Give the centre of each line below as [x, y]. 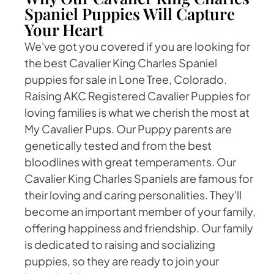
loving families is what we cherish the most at [137, 112]
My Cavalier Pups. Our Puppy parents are [128, 128]
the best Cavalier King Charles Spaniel [121, 62]
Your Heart [64, 29]
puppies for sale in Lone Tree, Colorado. [126, 79]
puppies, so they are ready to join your [122, 261]
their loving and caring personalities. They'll [133, 194]
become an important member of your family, [140, 211]
